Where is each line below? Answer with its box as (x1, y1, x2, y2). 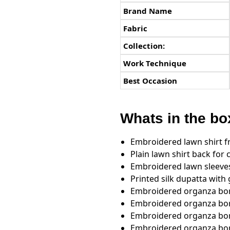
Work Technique (123, 57, 186, 68)
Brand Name (123, 5, 172, 16)
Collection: (123, 40, 165, 51)
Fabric (123, 23, 147, 33)
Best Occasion (123, 75, 177, 86)
